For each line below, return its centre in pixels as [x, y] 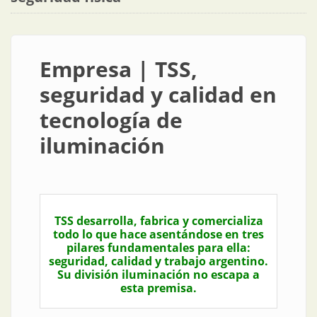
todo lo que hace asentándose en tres [158, 234]
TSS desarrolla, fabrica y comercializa [158, 221]
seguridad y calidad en [158, 94]
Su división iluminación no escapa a [158, 275]
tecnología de [111, 120]
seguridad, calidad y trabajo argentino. [158, 261]
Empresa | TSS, [119, 69]
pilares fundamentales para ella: [158, 248]
